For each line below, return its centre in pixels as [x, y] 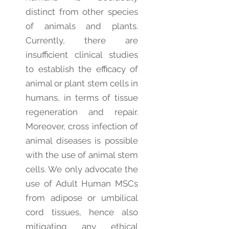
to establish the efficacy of [82, 69]
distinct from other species [82, 12]
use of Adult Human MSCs [82, 184]
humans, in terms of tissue [82, 98]
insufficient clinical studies [82, 55]
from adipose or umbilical [82, 198]
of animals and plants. [82, 26]
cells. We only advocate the [82, 169]
